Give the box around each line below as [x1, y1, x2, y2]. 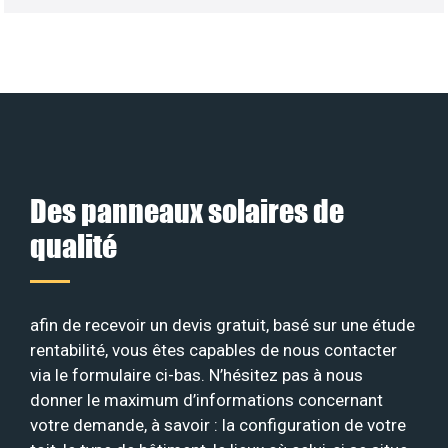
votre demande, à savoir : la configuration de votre [30, 414, 406, 435]
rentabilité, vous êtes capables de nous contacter [30, 339, 397, 360]
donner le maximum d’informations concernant [30, 389, 383, 410]
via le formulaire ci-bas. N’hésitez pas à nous [30, 364, 363, 385]
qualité [30, 226, 117, 264]
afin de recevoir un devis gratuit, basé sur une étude [30, 314, 415, 335]
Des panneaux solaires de [30, 191, 344, 229]
